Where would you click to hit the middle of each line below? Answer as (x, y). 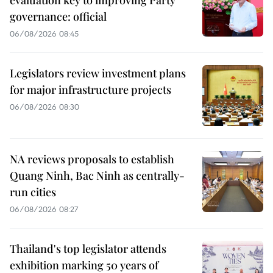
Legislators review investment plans (98, 73)
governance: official (58, 16)
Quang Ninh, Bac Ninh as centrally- (97, 175)
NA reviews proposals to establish (92, 159)
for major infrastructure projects (90, 89)
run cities (33, 192)
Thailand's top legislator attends (88, 248)
